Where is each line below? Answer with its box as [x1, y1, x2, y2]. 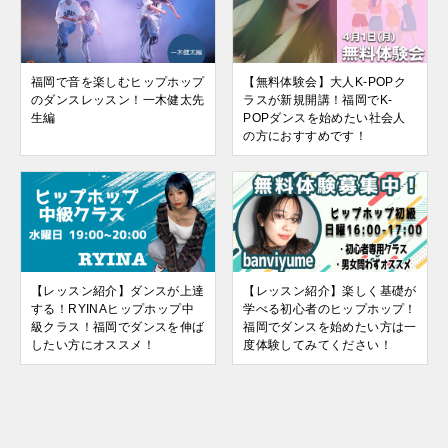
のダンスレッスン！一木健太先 [31, 92, 205, 107]
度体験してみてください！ [243, 337, 392, 352]
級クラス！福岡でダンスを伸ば [31, 319, 205, 334]
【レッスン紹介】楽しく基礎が [243, 283, 417, 298]
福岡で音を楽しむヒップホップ [31, 74, 205, 89]
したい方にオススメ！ [31, 337, 155, 352]
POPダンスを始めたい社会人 [243, 110, 406, 125]
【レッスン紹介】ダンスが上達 [31, 283, 205, 298]
